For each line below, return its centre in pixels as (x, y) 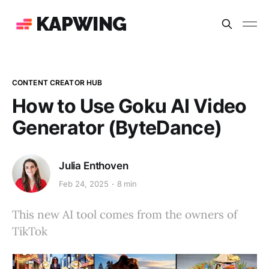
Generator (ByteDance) (117, 128)
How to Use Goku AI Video (129, 106)
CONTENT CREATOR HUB (57, 83)
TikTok (30, 231)
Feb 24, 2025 (84, 184)
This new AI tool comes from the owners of (125, 214)
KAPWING (81, 24)
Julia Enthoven (94, 165)
